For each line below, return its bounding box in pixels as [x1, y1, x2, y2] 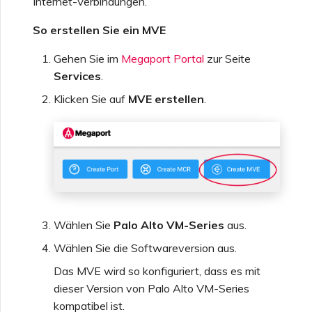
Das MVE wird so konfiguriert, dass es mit [54, 263, 260, 278]
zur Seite [204, 52, 251, 66]
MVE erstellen [128, 92, 204, 107]
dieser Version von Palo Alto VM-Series [54, 281, 249, 295]
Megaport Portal [121, 52, 204, 66]
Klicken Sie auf [54, 92, 128, 107]
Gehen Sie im [54, 52, 121, 66]
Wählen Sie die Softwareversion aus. [54, 240, 237, 255]
